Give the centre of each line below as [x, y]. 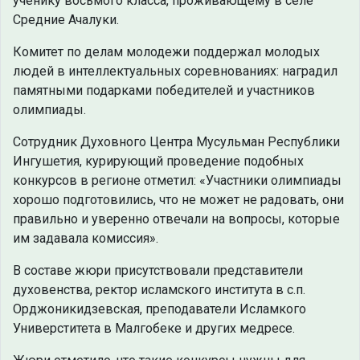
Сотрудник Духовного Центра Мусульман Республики [176, 142]
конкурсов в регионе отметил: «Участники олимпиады [177, 181]
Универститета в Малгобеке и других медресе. [154, 329]
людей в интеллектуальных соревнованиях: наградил [175, 72]
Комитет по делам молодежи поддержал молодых [166, 52]
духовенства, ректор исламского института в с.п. [159, 290]
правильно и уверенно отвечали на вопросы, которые [176, 219]
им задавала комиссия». [86, 239]
